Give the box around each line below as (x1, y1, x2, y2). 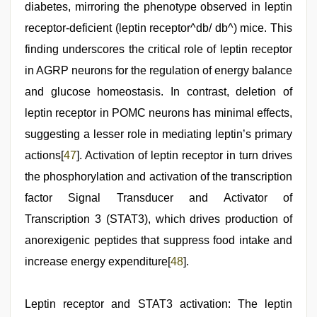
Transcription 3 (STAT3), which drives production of (25, 212, 292, 225)
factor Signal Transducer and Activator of (25, 191, 292, 204)
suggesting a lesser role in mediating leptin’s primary (25, 127, 292, 140)
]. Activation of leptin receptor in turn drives (76, 149, 292, 161)
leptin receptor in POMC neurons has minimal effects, (25, 106, 292, 119)
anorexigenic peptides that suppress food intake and (25, 234, 292, 246)
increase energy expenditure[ (25, 255, 171, 267)
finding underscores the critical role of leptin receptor (25, 42, 292, 55)
